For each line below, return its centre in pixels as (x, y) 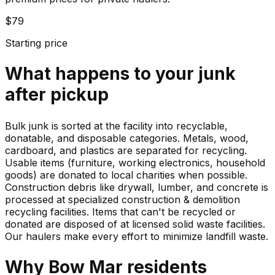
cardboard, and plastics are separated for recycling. (126, 150)
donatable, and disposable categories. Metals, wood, (127, 138)
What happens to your (102, 74)
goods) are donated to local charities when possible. (126, 175)
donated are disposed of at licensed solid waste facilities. (135, 224)
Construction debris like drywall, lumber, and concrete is (137, 187)
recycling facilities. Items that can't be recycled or (120, 211)
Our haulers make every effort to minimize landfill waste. (137, 236)
